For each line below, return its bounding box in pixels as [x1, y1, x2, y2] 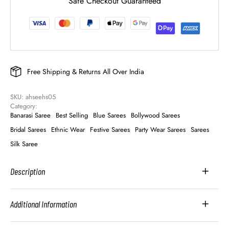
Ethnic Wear [51, 125, 85, 135]
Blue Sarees [93, 110, 126, 121]
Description [10, 166, 45, 177]
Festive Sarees [90, 125, 130, 135]
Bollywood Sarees [131, 110, 180, 121]
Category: [10, 101, 39, 111]
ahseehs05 [26, 92, 56, 102]
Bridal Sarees [10, 125, 46, 135]
